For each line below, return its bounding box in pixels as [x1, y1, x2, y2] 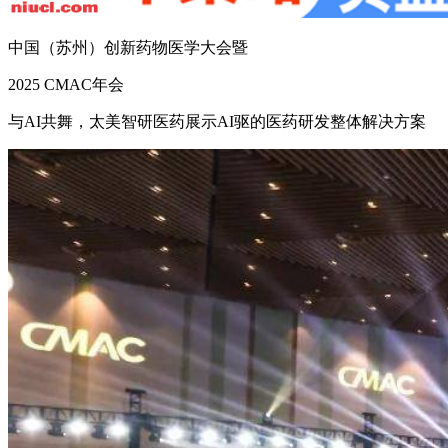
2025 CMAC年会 [8, 75, 124, 93]
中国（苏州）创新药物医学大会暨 [8, 38, 248, 56]
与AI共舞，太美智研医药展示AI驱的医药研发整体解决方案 [8, 112, 426, 130]
